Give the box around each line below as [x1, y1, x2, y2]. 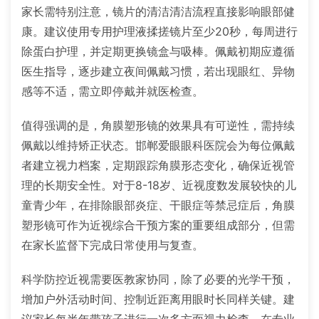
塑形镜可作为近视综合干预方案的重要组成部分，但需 [21, 217, 295, 232]
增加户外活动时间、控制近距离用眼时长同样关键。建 [21, 291, 295, 306]
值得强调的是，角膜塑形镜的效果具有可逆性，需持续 [21, 117, 295, 132]
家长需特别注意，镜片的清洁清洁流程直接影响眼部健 [21, 4, 295, 19]
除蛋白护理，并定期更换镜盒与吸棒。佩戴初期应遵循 [21, 43, 295, 58]
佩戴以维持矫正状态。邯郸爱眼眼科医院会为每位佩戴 [21, 137, 295, 152]
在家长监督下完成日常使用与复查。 [21, 237, 204, 252]
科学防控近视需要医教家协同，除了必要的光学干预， [21, 271, 295, 286]
